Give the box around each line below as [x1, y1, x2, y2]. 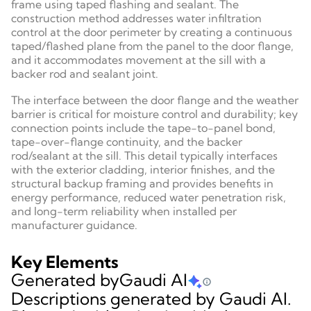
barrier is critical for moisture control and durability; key [11, 107, 298, 121]
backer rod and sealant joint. [11, 67, 158, 81]
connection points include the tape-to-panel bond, [11, 121, 276, 135]
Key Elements [11, 251, 118, 273]
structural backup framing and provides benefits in [11, 176, 274, 191]
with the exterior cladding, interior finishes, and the [11, 162, 275, 177]
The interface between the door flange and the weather [11, 93, 299, 108]
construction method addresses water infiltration [11, 11, 262, 26]
